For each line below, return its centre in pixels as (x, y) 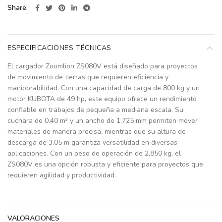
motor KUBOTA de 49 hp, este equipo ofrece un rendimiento (102, 99)
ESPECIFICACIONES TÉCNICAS (59, 48)
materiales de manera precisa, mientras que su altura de (97, 131)
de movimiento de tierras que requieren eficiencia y (88, 77)
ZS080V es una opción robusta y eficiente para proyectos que (105, 164)
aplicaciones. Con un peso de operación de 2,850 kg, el (94, 153)
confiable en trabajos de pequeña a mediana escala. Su (95, 110)
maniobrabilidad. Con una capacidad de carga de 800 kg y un (104, 88)
